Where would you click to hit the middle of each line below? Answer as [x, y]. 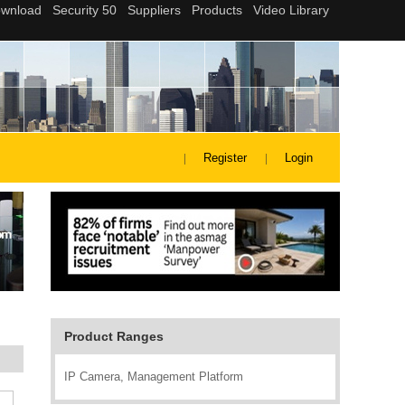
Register [225, 158]
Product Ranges [114, 336]
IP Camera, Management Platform [154, 377]
